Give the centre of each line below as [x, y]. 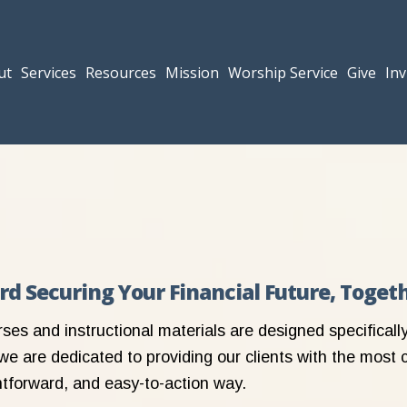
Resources [121, 72]
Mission [193, 72]
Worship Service [283, 72]
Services [49, 72]
